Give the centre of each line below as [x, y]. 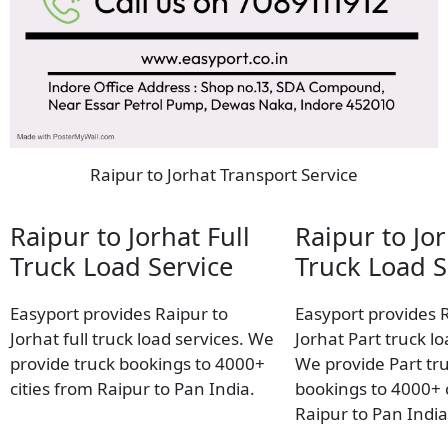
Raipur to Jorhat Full [130, 235]
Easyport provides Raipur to [119, 313]
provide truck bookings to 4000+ [137, 363]
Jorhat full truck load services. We [142, 338]
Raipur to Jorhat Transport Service [223, 174]
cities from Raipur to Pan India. [132, 388]
